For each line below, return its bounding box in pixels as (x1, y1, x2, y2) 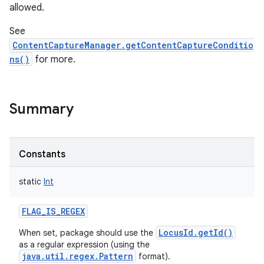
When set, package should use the (19, 227, 156, 238)
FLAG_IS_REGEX (22, 206, 85, 217)
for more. (32, 54, 75, 65)
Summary (9, 100, 74, 118)
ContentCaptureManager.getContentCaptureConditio (12, 39, 253, 51)
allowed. (9, 2, 44, 14)
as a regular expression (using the (19, 239, 150, 250)
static (19, 176, 41, 187)
